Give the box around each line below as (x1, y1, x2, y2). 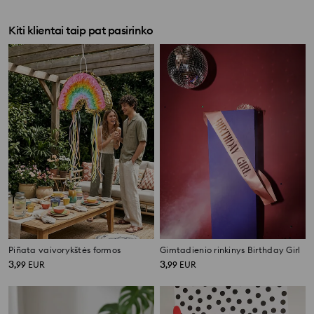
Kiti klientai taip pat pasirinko (8, 23, 153, 38)
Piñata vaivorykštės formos (8, 245, 121, 255)
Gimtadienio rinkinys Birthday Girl (160, 245, 301, 255)
